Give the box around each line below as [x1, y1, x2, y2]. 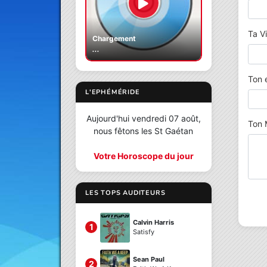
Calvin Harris [133, 218, 174, 226]
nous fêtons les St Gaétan [94, 126, 194, 136]
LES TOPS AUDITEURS [85, 188, 166, 197]
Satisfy [133, 228, 154, 236]
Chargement [92, 34, 136, 43]
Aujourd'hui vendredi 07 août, [86, 113, 201, 123]
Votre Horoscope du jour [93, 151, 194, 161]
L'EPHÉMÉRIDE [85, 88, 140, 97]
